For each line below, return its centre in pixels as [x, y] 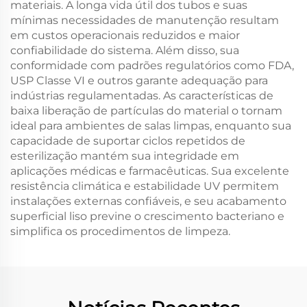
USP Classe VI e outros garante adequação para [139, 81]
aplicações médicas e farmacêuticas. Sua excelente [150, 171]
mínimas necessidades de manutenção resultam [145, 20]
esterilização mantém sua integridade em [125, 156]
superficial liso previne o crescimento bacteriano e [147, 216]
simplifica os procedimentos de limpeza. [120, 231]
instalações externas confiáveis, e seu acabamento [148, 201]
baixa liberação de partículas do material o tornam [146, 111]
